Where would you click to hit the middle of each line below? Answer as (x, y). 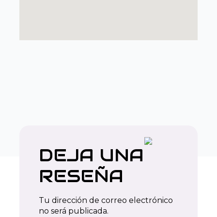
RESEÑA (81, 176)
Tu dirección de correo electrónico (106, 200)
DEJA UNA (91, 155)
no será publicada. (74, 211)
